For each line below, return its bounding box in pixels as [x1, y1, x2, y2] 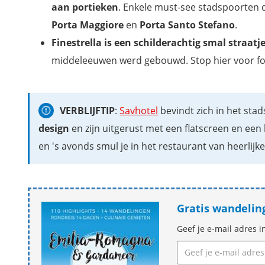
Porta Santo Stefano [140, 18, 235, 31]
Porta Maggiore [51, 18, 124, 31]
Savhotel [119, 104, 159, 117]
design [38, 121, 69, 135]
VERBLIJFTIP [60, 104, 115, 117]
